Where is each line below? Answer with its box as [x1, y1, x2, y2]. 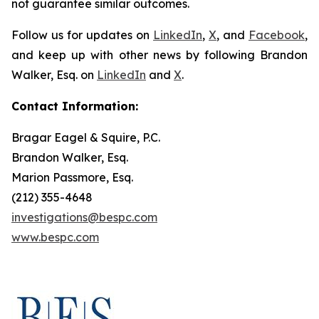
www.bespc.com [11, 230, 99, 244]
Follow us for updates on [11, 28, 153, 42]
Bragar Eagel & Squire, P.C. [11, 130, 160, 145]
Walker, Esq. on [11, 68, 97, 82]
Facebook [249, 28, 305, 42]
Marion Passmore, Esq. [11, 170, 133, 184]
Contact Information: [11, 99, 138, 113]
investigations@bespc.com [11, 210, 157, 224]
